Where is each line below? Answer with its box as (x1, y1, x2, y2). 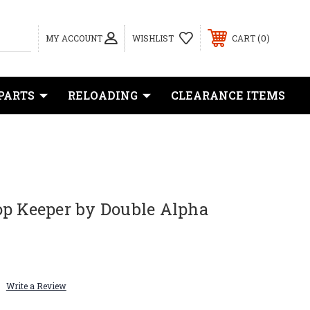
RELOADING (68, 88, 138, 102)
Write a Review (6, 280, 66, 291)
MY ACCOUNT (46, 32, 102, 44)
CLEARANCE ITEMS (171, 88, 285, 102)
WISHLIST (132, 33, 174, 44)
